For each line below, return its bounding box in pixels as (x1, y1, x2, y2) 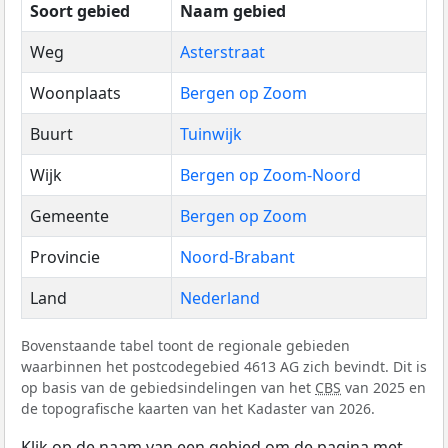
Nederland (180, 287, 260, 310)
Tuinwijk (180, 123, 242, 146)
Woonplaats (30, 82, 121, 105)
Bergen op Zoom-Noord (180, 164, 361, 187)
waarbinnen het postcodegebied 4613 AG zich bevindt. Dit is (21, 357, 427, 377)
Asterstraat (180, 41, 265, 64)
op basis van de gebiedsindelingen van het (21, 378, 315, 398)
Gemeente (30, 205, 109, 228)
